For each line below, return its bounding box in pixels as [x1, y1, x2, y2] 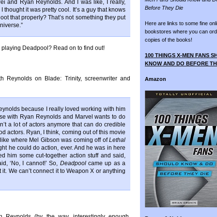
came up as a [86, 160, 125, 167]
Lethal [109, 137, 125, 143]
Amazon [145, 76, 166, 82]
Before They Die [145, 5, 183, 11]
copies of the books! [145, 37, 192, 43]
